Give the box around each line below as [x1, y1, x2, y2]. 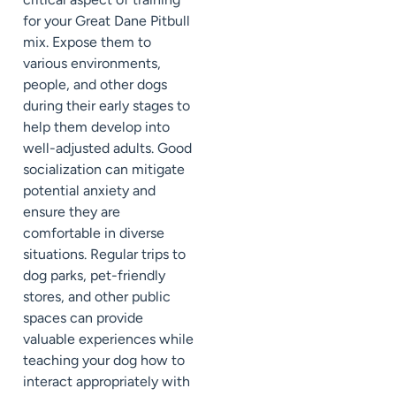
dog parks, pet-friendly [23, 266, 165, 284]
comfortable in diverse [23, 224, 164, 241]
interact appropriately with [23, 372, 190, 390]
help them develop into [23, 118, 170, 135]
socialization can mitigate [23, 160, 185, 178]
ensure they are [23, 202, 120, 220]
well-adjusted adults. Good [23, 139, 192, 156]
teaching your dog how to [23, 351, 185, 369]
